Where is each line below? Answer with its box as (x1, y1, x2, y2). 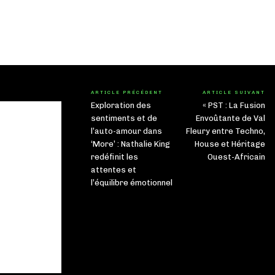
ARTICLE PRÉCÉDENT (91, 89, 163, 96)
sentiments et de (91, 114, 157, 123)
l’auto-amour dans (91, 126, 162, 136)
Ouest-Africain (207, 152, 265, 162)
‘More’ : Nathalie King (91, 139, 170, 149)
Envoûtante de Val (195, 114, 265, 123)
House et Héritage (194, 139, 265, 149)
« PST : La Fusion (202, 101, 265, 110)
